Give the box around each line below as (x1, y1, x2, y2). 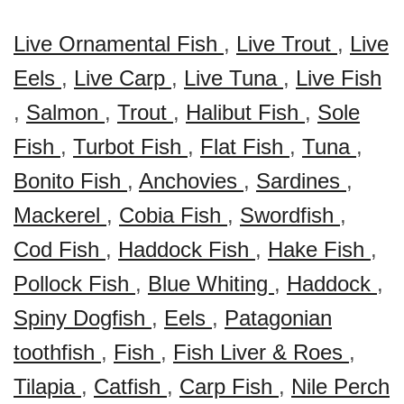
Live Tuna (184, 66, 283, 90)
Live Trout (236, 32, 337, 56)
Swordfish (240, 203, 340, 227)
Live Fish (296, 66, 381, 90)
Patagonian (225, 306, 332, 330)
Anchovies (139, 169, 243, 193)
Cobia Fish (119, 203, 227, 227)
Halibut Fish (186, 100, 305, 124)
